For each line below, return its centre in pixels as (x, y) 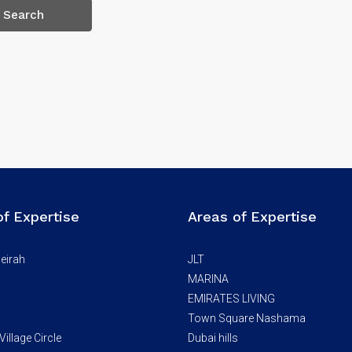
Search (23, 15)
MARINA (208, 279)
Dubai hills (213, 338)
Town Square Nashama (247, 318)
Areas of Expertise (252, 216)
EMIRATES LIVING (231, 299)
